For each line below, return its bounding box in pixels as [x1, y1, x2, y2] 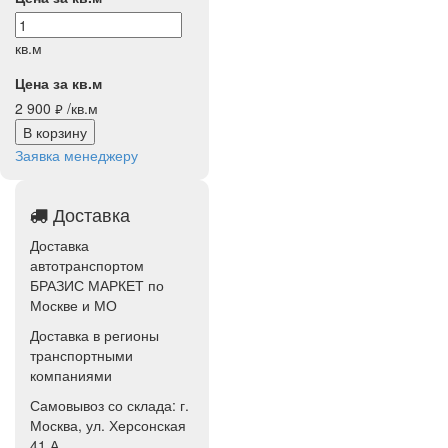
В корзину [23, 122, 87, 142]
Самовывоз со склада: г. [30, 395, 189, 415]
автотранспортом [30, 255, 144, 275]
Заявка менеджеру [15, 145, 138, 165]
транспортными [30, 345, 133, 365]
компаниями [30, 365, 112, 385]
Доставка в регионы [30, 325, 159, 345]
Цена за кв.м [15, 73, 102, 93]
